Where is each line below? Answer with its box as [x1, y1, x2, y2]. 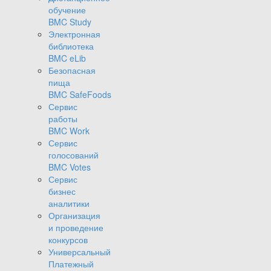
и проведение [48, 221, 103, 234]
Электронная [48, 28, 100, 41]
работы [48, 113, 77, 125]
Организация [48, 209, 100, 222]
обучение [48, 4, 86, 16]
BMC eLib [48, 52, 86, 65]
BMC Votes [48, 161, 91, 174]
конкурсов [48, 233, 88, 246]
